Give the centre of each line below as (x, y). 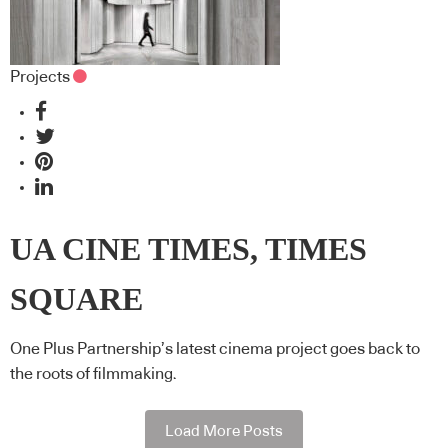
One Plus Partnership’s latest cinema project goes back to (215, 349)
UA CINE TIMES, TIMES (188, 249)
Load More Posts (224, 431)
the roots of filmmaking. (93, 374)
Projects (40, 76)
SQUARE (76, 299)
